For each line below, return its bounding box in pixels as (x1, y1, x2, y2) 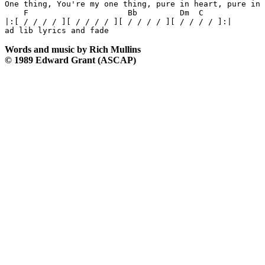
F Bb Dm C (5, 8, 203, 18)
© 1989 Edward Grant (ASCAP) (5, 55, 136, 66)
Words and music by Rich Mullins (5, 44, 141, 55)
